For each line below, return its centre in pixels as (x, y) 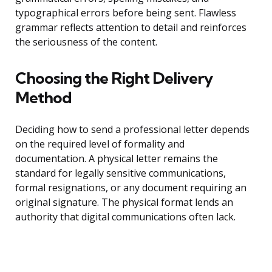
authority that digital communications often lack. (125, 217)
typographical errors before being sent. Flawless (126, 13)
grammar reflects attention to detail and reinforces (131, 28)
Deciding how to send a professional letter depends (132, 130)
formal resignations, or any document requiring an (131, 188)
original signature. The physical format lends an (124, 202)
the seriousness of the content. (86, 42)
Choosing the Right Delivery (114, 78)
